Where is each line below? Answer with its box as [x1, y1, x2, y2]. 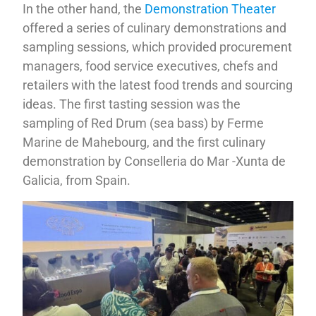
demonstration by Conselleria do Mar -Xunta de [23, 153, 286, 169]
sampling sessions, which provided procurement [23, 39, 293, 54]
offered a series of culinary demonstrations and [23, 20, 287, 35]
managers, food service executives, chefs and [23, 58, 279, 73]
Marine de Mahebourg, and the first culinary [23, 134, 267, 150]
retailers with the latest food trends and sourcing [23, 77, 293, 92]
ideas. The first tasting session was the [23, 96, 241, 111]
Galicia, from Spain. [23, 172, 131, 188]
